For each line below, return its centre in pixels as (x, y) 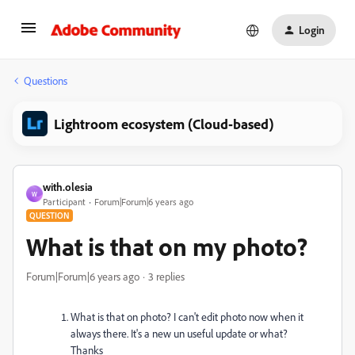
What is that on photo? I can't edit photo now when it (187, 317)
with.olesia (68, 187)
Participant (64, 202)
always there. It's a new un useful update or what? (179, 333)
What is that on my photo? (167, 246)
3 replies (166, 276)
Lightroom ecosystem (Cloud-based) (164, 124)
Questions (46, 80)
